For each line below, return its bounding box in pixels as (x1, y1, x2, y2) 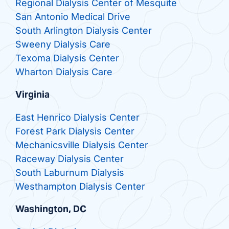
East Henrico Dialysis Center (15, 112, 140, 123)
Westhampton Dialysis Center (15, 181, 145, 192)
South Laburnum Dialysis (15, 167, 124, 178)
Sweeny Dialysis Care (15, 39, 110, 50)
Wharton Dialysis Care (15, 66, 112, 78)
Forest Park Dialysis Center (15, 126, 134, 137)
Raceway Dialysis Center (15, 153, 124, 165)
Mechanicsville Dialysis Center (15, 140, 148, 151)
